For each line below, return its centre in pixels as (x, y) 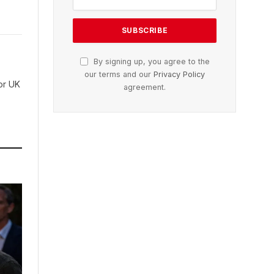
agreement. (145, 87)
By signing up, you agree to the (150, 61)
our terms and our (119, 74)
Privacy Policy (179, 74)
